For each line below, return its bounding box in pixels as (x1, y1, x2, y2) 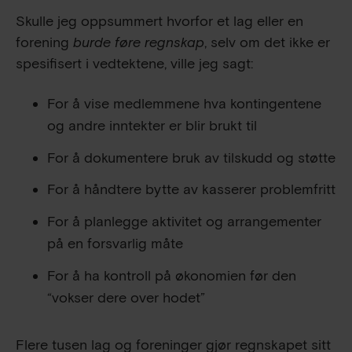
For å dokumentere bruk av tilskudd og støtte (47, 148, 335, 167)
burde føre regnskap (73, 33, 204, 52)
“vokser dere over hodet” (47, 288, 205, 307)
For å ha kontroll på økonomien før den (47, 266, 296, 285)
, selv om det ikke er (204, 33, 330, 52)
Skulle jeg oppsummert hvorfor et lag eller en (16, 12, 303, 31)
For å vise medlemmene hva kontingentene (47, 94, 321, 113)
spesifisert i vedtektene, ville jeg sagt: (16, 54, 253, 73)
